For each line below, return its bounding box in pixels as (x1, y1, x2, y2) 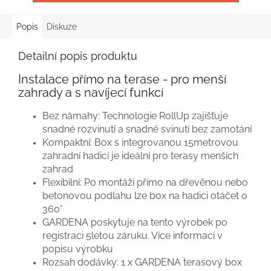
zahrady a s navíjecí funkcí (18, 85, 163, 100)
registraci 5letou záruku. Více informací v (42, 230, 223, 242)
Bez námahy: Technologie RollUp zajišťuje (42, 110, 228, 122)
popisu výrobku (42, 243, 113, 255)
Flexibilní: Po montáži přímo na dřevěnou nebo (42, 177, 248, 189)
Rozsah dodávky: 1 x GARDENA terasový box (42, 256, 242, 269)
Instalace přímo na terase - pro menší (18, 72, 226, 87)
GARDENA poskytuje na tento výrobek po (42, 217, 227, 229)
